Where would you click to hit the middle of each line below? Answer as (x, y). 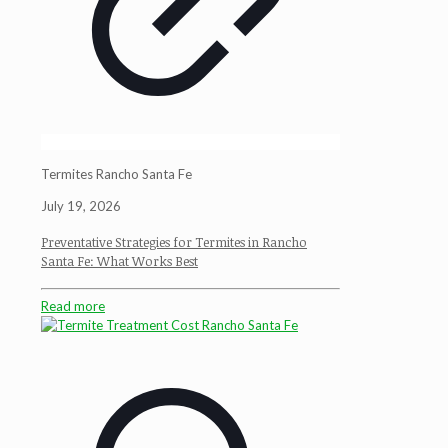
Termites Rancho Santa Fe (116, 173)
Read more (73, 305)
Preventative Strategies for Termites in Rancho (174, 242)
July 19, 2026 (81, 205)
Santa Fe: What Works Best (119, 261)
